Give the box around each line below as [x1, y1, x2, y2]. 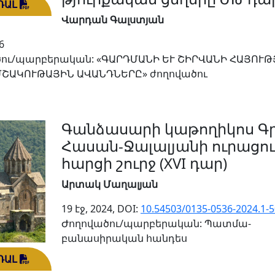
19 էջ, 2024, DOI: [61, 202, 141, 216]
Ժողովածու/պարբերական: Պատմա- [61, 217, 251, 231]
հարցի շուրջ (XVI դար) [61, 153, 227, 174]
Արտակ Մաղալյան [61, 177, 158, 192]
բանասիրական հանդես [61, 231, 187, 246]
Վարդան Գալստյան [61, 13, 164, 27]
